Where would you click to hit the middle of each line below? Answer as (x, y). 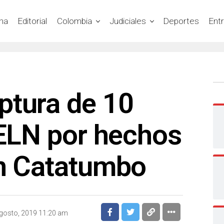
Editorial (32, 21)
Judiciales (128, 21)
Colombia (74, 21)
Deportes (181, 21)
